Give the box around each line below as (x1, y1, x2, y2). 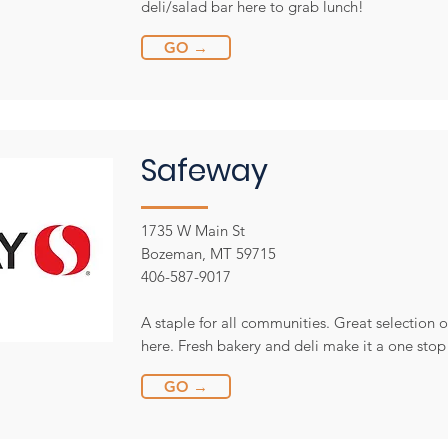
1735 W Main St (141, 221, 245, 240)
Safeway (141, 150, 268, 192)
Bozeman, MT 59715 (141, 244, 276, 263)
